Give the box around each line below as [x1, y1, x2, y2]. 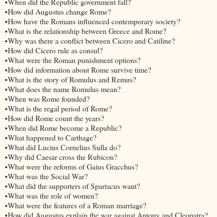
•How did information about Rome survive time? [5, 64, 154, 75]
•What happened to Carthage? [5, 132, 99, 142]
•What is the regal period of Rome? [5, 103, 114, 113]
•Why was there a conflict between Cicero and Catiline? [5, 35, 177, 46]
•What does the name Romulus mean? [5, 83, 125, 94]
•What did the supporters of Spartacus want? [5, 180, 145, 191]
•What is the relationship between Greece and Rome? [5, 25, 169, 36]
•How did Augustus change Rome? [5, 6, 111, 16]
